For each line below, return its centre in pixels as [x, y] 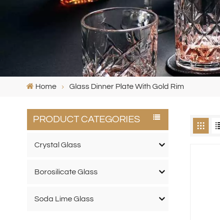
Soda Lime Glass [64, 199]
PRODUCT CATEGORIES [86, 120]
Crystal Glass [57, 145]
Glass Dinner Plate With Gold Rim [126, 86]
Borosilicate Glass [66, 172]
